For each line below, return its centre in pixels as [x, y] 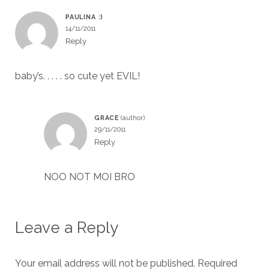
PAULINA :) [84, 17]
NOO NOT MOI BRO [89, 177]
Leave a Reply [66, 228]
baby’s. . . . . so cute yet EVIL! [77, 76]
